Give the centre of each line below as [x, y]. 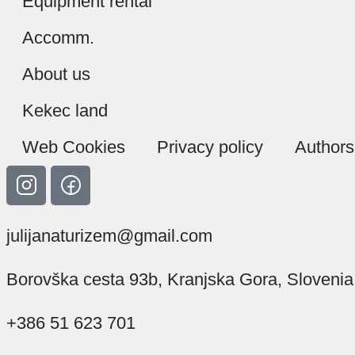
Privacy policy [210, 147]
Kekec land [65, 110]
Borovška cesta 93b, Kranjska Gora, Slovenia [180, 279]
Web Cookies [74, 147]
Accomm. [58, 37]
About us [56, 74]
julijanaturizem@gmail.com [109, 235]
